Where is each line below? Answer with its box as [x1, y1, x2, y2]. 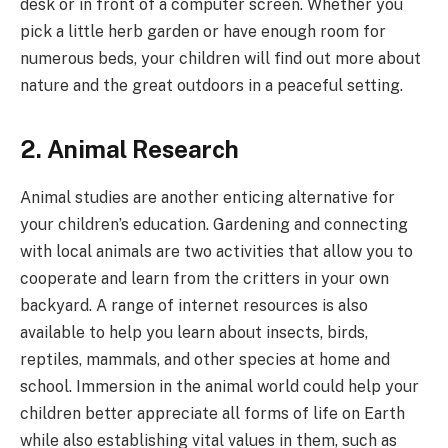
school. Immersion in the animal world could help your [20, 377, 419, 397]
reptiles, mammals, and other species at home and [20, 350, 390, 370]
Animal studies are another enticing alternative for [20, 188, 395, 208]
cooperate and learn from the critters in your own [20, 269, 389, 289]
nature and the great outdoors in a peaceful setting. [20, 76, 403, 96]
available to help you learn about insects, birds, [20, 323, 368, 343]
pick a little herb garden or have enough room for [20, 22, 386, 42]
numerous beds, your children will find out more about [20, 49, 421, 69]
